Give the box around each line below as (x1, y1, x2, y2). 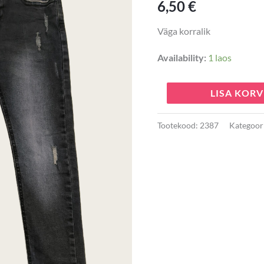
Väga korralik (157, 25, 210, 37)
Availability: (157, 51, 206, 63)
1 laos (207, 51, 232, 63)
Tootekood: (157, 120, 200, 131)
